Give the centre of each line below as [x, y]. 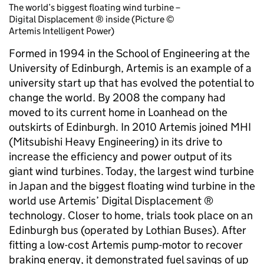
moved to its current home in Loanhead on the [118, 113]
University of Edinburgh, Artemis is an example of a [130, 68]
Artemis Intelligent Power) [62, 31]
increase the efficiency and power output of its [121, 157]
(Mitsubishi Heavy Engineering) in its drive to [115, 142]
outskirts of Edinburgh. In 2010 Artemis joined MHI [130, 127]
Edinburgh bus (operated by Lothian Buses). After [128, 230]
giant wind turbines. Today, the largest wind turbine [131, 171]
